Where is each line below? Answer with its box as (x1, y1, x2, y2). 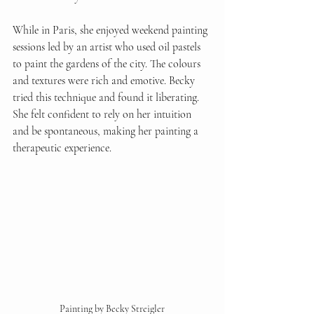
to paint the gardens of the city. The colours (13, 57, 203, 71)
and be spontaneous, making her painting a (13, 124, 201, 139)
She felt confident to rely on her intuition (13, 107, 194, 122)
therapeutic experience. (13, 141, 111, 156)
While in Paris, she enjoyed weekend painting (13, 23, 210, 38)
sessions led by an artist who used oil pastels (13, 40, 203, 55)
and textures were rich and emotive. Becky (13, 74, 198, 88)
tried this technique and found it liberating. (13, 90, 202, 105)
